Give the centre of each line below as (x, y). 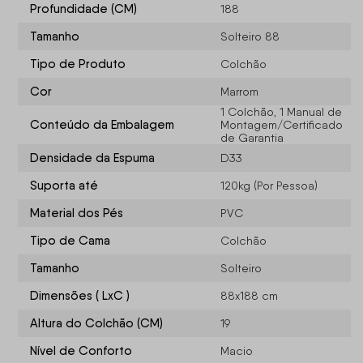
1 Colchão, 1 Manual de (282, 112)
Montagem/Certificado (282, 125)
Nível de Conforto (81, 351)
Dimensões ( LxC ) (80, 296)
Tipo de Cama (70, 241)
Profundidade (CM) (84, 9)
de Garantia (252, 138)
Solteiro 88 (250, 37)
